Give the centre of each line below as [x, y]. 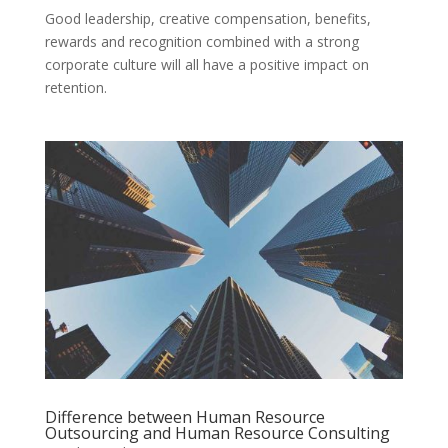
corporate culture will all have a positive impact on [206, 64]
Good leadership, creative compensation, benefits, [207, 18]
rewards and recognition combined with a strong [201, 41]
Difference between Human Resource [184, 417]
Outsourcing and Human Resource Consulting [217, 433]
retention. [75, 87]
